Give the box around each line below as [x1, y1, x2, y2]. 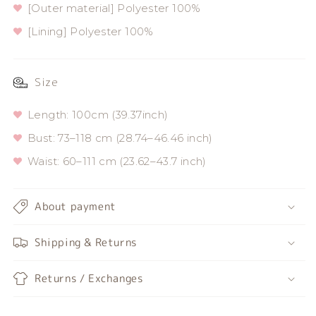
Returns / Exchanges [35, 271, 143, 286]
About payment [35, 199, 116, 214]
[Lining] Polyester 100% [28, 25, 154, 39]
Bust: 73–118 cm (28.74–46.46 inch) [28, 131, 213, 145]
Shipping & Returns [35, 235, 137, 250]
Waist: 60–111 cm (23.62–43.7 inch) [28, 154, 207, 169]
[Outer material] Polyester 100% [28, 1, 201, 16]
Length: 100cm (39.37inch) [28, 108, 169, 122]
